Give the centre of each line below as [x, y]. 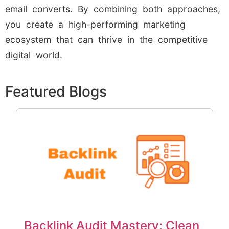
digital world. [34, 55]
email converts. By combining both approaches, [113, 9]
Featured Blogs [56, 92]
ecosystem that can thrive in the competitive [106, 40]
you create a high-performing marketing [95, 25]
